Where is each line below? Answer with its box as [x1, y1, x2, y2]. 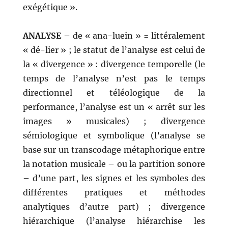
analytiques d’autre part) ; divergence [22, 202, 206, 212]
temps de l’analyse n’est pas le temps [22, 73, 206, 84]
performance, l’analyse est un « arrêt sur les [22, 102, 206, 112]
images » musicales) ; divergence [22, 116, 206, 127]
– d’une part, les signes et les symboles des [22, 173, 206, 184]
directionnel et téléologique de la [22, 88, 206, 98]
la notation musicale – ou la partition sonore [22, 159, 206, 169]
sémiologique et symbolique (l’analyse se [22, 130, 206, 141]
